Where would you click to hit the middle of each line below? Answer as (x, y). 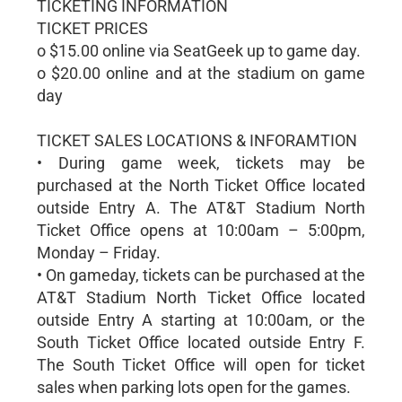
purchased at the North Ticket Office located (201, 185)
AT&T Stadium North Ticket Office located (201, 297)
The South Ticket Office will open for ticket (201, 365)
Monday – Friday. (98, 253)
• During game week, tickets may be (201, 163)
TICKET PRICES (92, 28)
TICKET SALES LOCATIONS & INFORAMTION (197, 140)
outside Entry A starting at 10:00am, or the (201, 320)
